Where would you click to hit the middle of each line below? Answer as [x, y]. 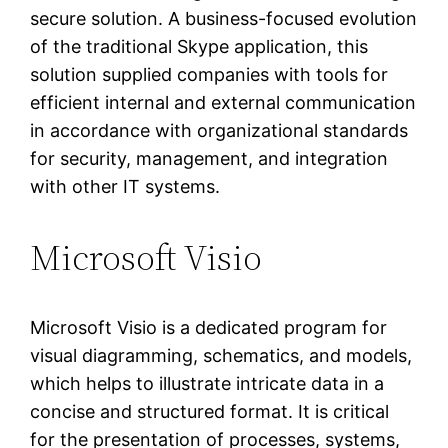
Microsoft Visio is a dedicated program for [209, 328]
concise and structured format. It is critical [210, 412]
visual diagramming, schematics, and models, [221, 356]
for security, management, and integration [209, 159]
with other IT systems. [125, 187]
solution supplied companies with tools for [209, 75]
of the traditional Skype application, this [199, 47]
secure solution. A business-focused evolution [224, 19]
